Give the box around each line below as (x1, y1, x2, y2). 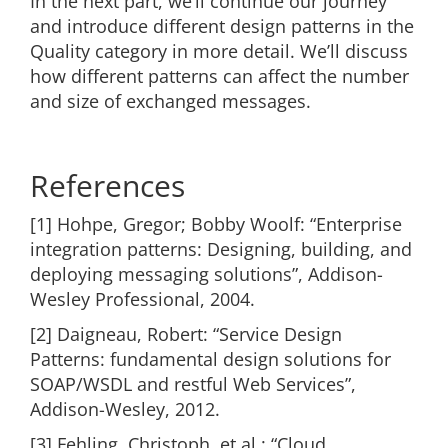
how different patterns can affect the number (30, 64, 409, 89)
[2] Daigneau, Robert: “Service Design (30, 322, 342, 347)
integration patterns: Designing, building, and (30, 237, 412, 262)
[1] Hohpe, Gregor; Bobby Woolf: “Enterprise (30, 212, 402, 237)
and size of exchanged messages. (30, 89, 311, 114)
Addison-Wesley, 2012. (30, 397, 220, 422)
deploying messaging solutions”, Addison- (30, 262, 383, 287)
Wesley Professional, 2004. (30, 287, 255, 312)
